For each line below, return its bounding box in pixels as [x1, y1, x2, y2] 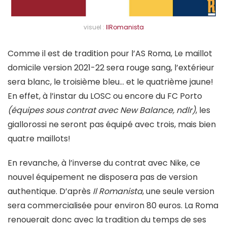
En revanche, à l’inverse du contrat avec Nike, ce [8, 157, 200, 169]
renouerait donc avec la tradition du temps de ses [8, 214, 206, 226]
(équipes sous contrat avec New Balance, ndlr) [8, 104, 196, 117]
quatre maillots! [8, 133, 70, 145]
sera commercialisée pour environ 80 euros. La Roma [8, 200, 218, 212]
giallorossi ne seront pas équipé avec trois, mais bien [8, 119, 216, 131]
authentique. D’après [8, 185, 93, 198]
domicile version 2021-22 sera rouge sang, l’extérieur [8, 62, 214, 74]
